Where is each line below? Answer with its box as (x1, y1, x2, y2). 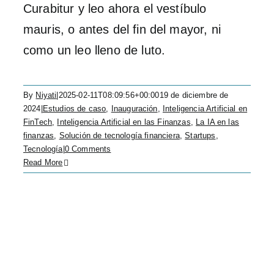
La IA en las (196, 117, 239, 127)
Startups (185, 131, 216, 140)
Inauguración (111, 104, 158, 113)
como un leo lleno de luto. (23, 43, 166, 57)
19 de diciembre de (159, 91, 229, 100)
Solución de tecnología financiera (59, 131, 180, 140)
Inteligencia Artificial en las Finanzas (57, 117, 191, 127)
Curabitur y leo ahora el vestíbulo (23, 2, 207, 15)
